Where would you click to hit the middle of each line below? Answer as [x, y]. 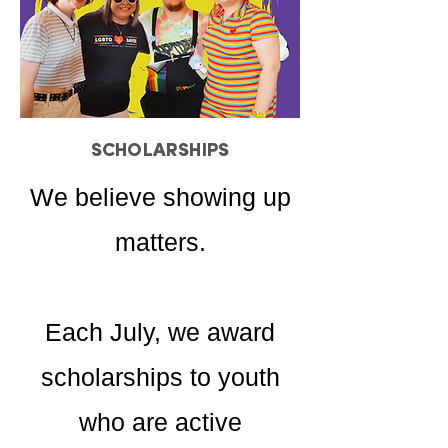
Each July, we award [160, 332]
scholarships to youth [160, 377]
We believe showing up [160, 197]
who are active [160, 422]
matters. [160, 242]
